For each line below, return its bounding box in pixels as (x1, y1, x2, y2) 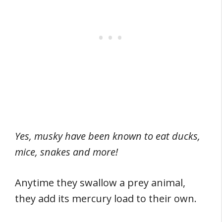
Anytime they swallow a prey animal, (15, 176, 185, 189)
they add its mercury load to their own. (15, 192, 197, 205)
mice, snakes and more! (15, 145, 118, 159)
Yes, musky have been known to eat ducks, (15, 129, 200, 143)
